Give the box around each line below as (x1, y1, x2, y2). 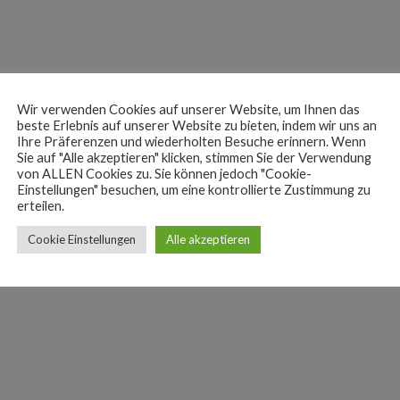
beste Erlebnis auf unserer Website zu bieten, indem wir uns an (17, 118, 377, 133)
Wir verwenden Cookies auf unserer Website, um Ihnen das (17, 102, 360, 117)
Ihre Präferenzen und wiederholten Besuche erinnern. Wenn (17, 134, 366, 149)
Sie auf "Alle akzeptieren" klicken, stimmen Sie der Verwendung (17, 150, 371, 165)
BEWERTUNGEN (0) (48, 214, 175, 229)
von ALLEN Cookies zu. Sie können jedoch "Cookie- (17, 166, 312, 181)
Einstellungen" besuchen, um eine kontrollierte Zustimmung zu (17, 182, 371, 197)
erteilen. (17, 198, 64, 213)
